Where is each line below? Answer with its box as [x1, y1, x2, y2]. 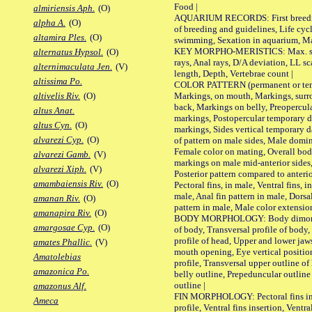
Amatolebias [33, 251, 81, 263]
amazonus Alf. [33, 281, 86, 292]
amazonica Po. [33, 266, 89, 277]
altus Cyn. [33, 120, 72, 131]
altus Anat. [33, 105, 75, 116]
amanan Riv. [33, 193, 80, 204]
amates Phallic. [33, 237, 92, 248]
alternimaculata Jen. [33, 61, 112, 72]
